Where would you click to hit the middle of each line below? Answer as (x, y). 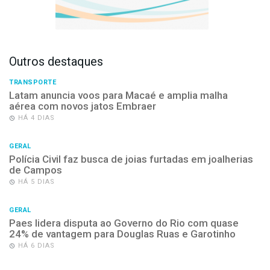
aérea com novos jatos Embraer (83, 106)
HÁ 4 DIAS (36, 118)
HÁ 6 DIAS (36, 245)
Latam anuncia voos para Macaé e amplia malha (118, 95)
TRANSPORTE (33, 82)
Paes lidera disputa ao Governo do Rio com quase (124, 223)
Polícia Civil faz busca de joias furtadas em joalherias (131, 159)
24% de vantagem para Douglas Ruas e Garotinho (122, 234)
